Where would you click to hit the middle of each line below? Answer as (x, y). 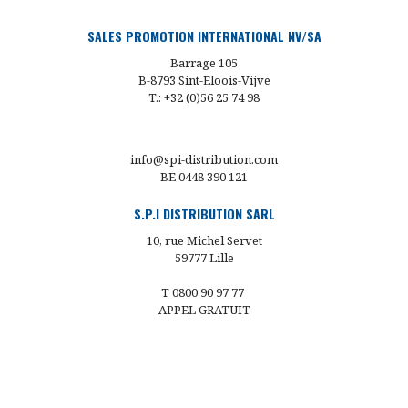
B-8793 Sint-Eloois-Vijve (204, 81)
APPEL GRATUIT (204, 310)
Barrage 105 (204, 63)
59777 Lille (204, 258)
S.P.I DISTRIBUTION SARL (204, 214)
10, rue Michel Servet (204, 241)
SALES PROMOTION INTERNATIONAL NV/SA (204, 36)
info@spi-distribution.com (204, 160)
